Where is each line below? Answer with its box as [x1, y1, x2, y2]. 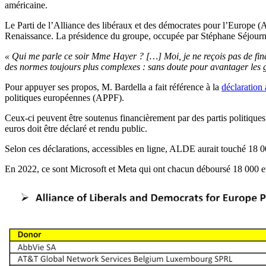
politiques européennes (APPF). [5, 93, 124, 103]
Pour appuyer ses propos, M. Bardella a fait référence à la [5, 82, 221, 93]
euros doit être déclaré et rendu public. [5, 123, 147, 134]
